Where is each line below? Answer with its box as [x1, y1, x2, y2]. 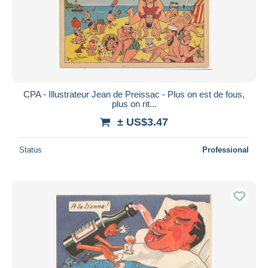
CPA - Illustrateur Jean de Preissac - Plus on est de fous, [23, 89, 245, 99]
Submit [120, 14, 148, 25]
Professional [202, 145, 249, 154]
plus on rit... [111, 98, 157, 109]
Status [19, 145, 42, 154]
